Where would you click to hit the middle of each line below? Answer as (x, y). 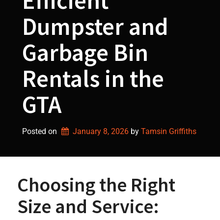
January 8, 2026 (100, 131)
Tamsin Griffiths (168, 131)
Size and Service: (88, 206)
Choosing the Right (96, 185)
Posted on (41, 131)
